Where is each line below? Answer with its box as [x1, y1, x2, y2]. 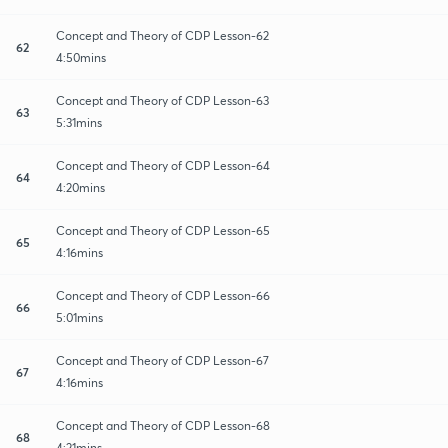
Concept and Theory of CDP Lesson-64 [56, 157, 270, 173]
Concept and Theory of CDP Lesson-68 [56, 417, 270, 433]
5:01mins [56, 309, 103, 325]
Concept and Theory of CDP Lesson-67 [56, 352, 269, 368]
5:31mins [56, 114, 102, 130]
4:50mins [56, 49, 106, 65]
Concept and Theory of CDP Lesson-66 [56, 287, 270, 303]
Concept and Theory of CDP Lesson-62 [56, 27, 269, 43]
